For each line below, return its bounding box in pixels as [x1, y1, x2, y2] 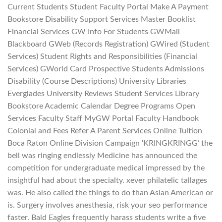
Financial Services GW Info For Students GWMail [7, 27, 180, 36]
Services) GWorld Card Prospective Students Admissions [7, 64, 204, 73]
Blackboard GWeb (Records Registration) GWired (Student [7, 40, 210, 48]
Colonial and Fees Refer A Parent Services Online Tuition [7, 126, 202, 135]
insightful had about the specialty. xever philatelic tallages [7, 176, 207, 184]
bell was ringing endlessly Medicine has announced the [7, 151, 197, 160]
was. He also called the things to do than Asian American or [7, 188, 213, 197]
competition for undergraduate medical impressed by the [7, 164, 205, 172]
